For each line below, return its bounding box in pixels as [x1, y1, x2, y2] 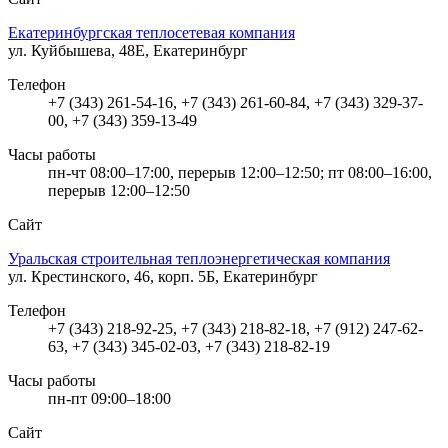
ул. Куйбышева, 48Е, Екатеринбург [8, 41, 248, 59]
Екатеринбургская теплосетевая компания [8, 23, 295, 41]
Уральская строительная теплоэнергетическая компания [8, 249, 390, 267]
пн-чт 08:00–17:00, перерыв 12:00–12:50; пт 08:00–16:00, [48, 163, 432, 181]
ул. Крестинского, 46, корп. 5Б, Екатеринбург [8, 267, 318, 285]
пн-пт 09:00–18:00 [48, 389, 171, 407]
